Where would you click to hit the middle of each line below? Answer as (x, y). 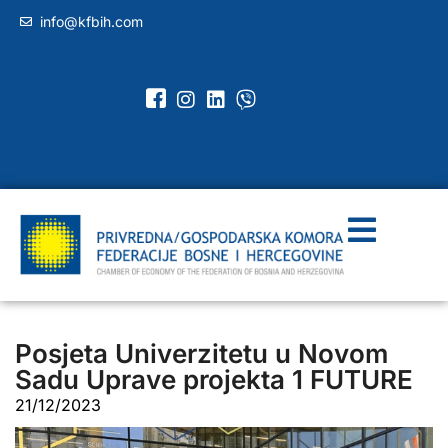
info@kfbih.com (91, 21)
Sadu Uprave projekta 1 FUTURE (214, 379)
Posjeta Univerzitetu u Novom (201, 353)
